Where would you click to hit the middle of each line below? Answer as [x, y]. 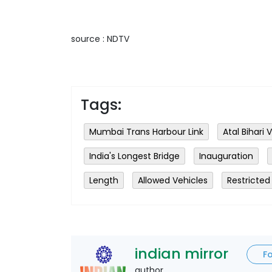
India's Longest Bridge [134, 156]
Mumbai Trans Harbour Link [146, 131]
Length [104, 180]
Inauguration [226, 156]
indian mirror [182, 253]
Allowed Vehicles [173, 180]
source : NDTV [100, 39]
